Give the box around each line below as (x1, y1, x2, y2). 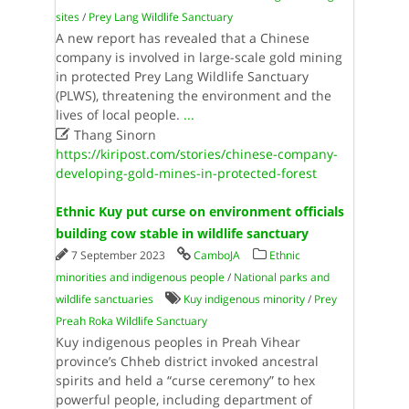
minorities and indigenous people (55, 269, 225, 285)
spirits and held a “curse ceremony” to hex (55, 372, 315, 389)
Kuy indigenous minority (183, 291, 305, 307)
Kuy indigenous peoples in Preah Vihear (55, 333, 300, 351)
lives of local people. (55, 106, 184, 123)
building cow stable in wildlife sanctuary (55, 225, 309, 242)
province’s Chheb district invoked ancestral (55, 352, 319, 370)
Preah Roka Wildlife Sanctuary (55, 313, 207, 329)
